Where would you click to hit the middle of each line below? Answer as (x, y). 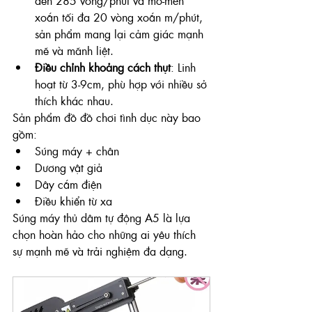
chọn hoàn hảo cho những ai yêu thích (106, 234)
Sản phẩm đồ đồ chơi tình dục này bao (108, 117)
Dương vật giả (69, 167)
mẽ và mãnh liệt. (74, 50)
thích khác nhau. (74, 100)
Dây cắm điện (68, 184)
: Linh (185, 67)
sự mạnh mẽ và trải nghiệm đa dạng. (100, 251)
